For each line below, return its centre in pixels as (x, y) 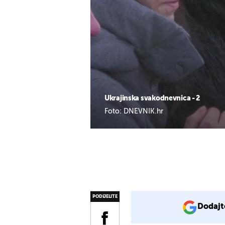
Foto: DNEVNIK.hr (134, 111)
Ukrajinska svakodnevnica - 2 (152, 98)
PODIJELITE (105, 196)
